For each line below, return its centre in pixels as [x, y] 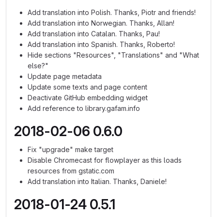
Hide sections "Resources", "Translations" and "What [113, 55]
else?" [38, 66]
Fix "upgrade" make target [70, 149]
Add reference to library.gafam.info [84, 108]
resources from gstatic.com [71, 171]
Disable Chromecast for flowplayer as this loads [105, 160]
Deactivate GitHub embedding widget [88, 98]
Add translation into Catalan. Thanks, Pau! [94, 34]
